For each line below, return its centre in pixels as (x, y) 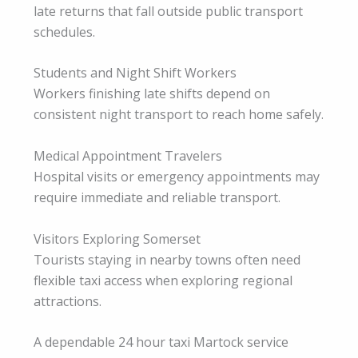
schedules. (64, 32)
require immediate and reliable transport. (157, 197)
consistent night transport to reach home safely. (179, 115)
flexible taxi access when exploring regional (163, 280)
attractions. (68, 301)
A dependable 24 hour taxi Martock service (161, 342)
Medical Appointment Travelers (128, 155)
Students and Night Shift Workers (135, 73)
